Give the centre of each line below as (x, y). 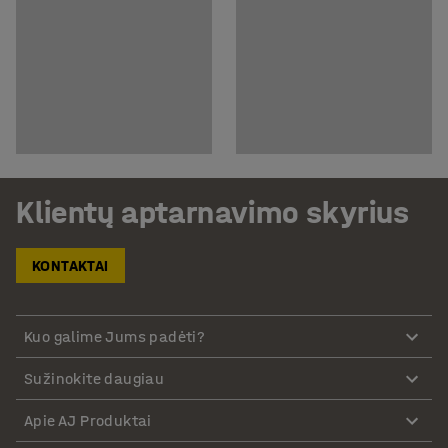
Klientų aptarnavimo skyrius (213, 213)
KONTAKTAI (70, 266)
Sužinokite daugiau (94, 378)
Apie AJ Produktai (88, 420)
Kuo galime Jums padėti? (115, 336)
